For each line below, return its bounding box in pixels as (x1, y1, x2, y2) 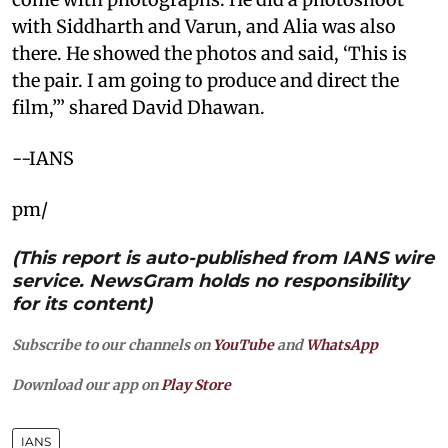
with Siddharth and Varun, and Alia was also (12, 14, 396, 38)
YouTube (213, 335, 274, 354)
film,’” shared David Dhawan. (12, 95, 265, 119)
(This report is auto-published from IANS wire (12, 246, 434, 269)
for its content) (12, 292, 152, 315)
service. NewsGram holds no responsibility (12, 269, 409, 292)
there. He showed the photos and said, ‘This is (12, 41, 407, 65)
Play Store (161, 375, 231, 394)
